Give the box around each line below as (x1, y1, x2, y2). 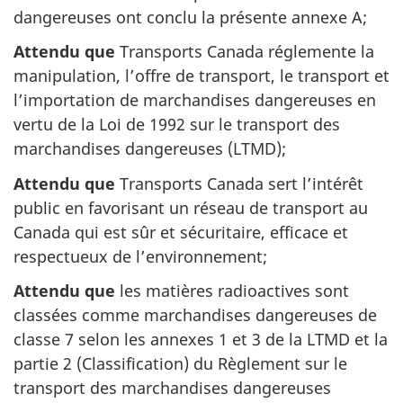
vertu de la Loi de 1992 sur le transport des (13, 113, 340, 135)
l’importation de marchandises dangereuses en (13, 89, 376, 111)
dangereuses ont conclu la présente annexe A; (13, 5, 367, 28)
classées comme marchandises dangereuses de (13, 304, 377, 326)
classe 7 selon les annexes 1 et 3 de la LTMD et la (13, 328, 388, 350)
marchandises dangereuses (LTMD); (13, 138, 286, 159)
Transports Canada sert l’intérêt (115, 172, 363, 194)
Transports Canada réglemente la (115, 40, 374, 62)
